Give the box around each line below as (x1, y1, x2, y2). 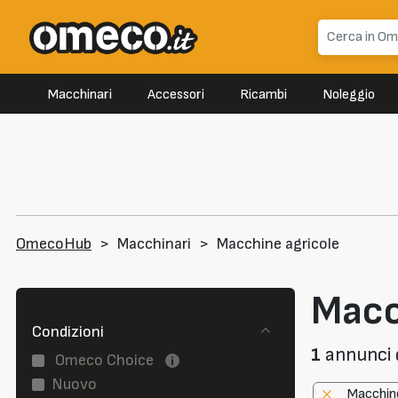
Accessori (147, 86, 204, 104)
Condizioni (32, 322, 104, 342)
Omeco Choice (52, 350, 157, 370)
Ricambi (240, 86, 287, 104)
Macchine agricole (217, 235, 339, 254)
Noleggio (322, 86, 375, 104)
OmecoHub (16, 235, 92, 254)
